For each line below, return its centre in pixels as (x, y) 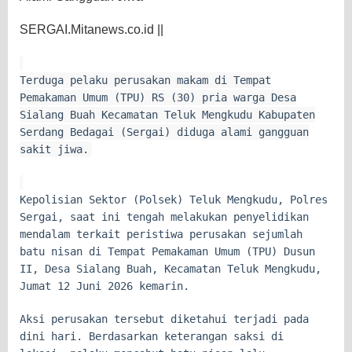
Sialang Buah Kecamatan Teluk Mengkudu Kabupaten (167, 114)
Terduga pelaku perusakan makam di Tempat (145, 80)
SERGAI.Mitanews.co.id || (92, 29)
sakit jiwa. (54, 149)
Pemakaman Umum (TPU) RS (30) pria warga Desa (158, 97)
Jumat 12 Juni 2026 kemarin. (104, 286)
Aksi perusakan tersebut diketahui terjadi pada (164, 319)
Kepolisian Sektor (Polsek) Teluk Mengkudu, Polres (174, 199)
